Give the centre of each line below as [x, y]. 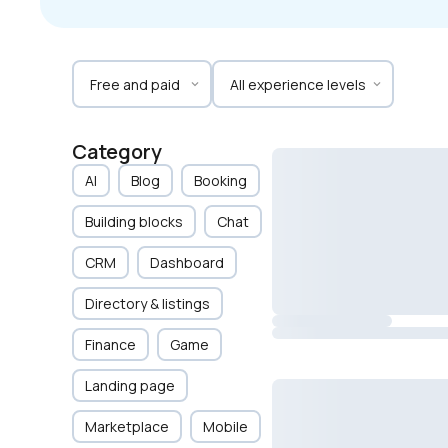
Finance [110, 344]
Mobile [225, 426]
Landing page [130, 385]
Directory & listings [147, 303]
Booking [220, 180]
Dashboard [187, 262]
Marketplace [127, 426]
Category [117, 151]
